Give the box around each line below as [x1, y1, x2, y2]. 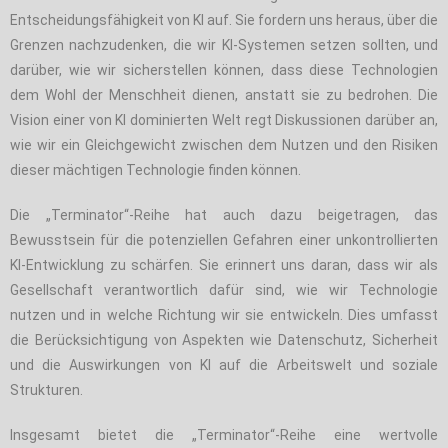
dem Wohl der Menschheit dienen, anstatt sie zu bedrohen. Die [10, 86, 438, 103]
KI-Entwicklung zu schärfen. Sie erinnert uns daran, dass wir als [10, 256, 438, 273]
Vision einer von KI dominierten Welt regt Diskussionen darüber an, [10, 111, 438, 128]
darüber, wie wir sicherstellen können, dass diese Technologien [10, 61, 438, 78]
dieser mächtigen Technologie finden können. [10, 161, 301, 178]
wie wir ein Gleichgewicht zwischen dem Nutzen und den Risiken [10, 136, 438, 153]
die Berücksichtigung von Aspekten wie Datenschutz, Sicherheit [10, 331, 438, 348]
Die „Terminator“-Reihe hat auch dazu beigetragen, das [10, 206, 438, 223]
